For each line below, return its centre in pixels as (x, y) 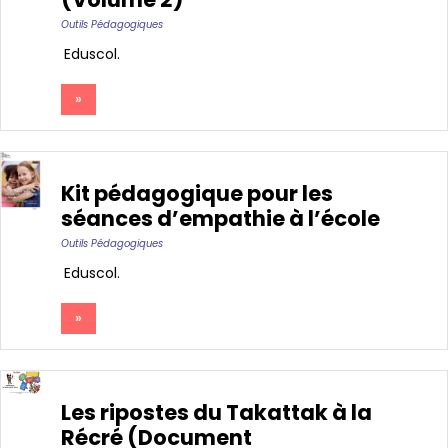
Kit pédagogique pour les (197, 194)
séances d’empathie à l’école (220, 219)
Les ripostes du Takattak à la (216, 413)
